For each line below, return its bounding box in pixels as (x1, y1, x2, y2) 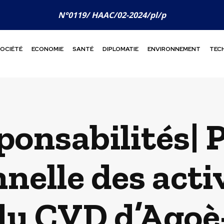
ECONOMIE (31, 44, 64, 53)
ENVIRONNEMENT (147, 44, 201, 53)
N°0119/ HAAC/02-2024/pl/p (58, 9, 166, 20)
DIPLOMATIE (102, 44, 139, 53)
